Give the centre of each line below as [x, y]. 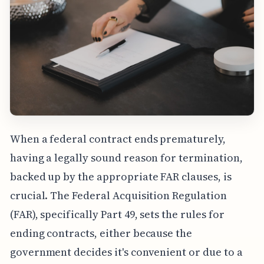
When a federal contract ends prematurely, [118, 138]
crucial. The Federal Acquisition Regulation [118, 195]
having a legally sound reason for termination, [126, 157]
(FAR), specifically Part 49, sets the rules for [117, 214]
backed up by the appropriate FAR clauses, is [121, 176]
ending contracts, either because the [101, 233]
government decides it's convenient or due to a [126, 252]
